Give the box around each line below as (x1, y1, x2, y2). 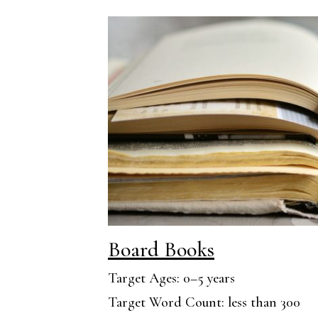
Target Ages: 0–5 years (108, 270, 235, 287)
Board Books (108, 236, 214, 263)
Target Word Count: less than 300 (108, 294, 300, 312)
